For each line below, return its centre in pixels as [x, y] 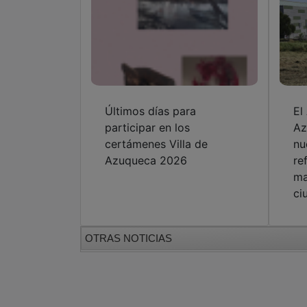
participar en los [147, 127]
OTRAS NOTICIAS [128, 238]
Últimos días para [150, 111]
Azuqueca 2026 [146, 160]
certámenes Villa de [156, 144]
